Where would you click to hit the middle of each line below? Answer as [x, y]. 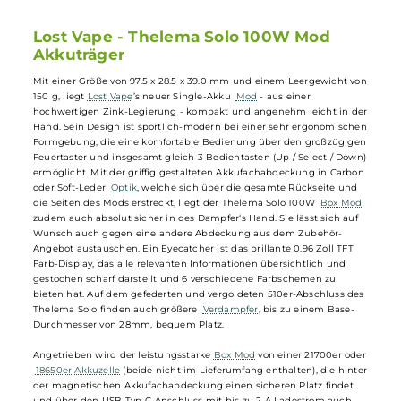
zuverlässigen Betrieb [103, 85]
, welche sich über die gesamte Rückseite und [275, 342]
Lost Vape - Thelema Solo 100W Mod [202, 174]
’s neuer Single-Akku [204, 241]
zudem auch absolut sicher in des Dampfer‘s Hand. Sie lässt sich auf [218, 376]
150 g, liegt [67, 241]
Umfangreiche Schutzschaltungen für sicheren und [192, 64]
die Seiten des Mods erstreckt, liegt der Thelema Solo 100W [195, 359]
